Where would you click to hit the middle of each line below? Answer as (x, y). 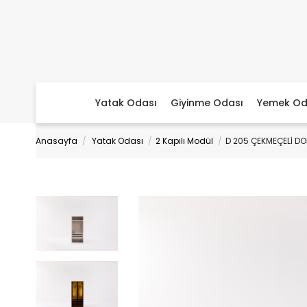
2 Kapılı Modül (184, 141)
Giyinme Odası (207, 103)
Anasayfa (57, 141)
